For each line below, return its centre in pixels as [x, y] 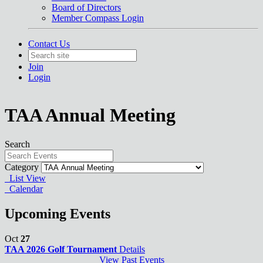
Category [22, 167]
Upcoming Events [58, 213]
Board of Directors [86, 7]
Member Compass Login [98, 18]
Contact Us [49, 44]
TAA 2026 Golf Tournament [62, 249]
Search [17, 144]
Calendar [24, 188]
